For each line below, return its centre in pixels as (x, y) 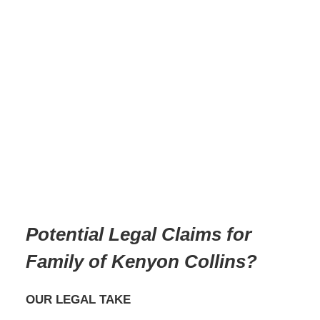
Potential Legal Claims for (138, 235)
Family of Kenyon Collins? (141, 262)
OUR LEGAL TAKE (78, 299)
